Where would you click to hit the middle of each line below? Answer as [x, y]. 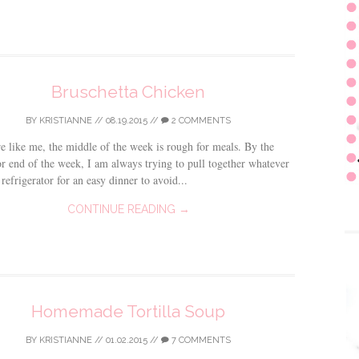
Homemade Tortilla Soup [128, 311]
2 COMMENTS [200, 121]
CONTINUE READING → [128, 209]
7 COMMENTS [200, 340]
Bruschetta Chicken [128, 92]
